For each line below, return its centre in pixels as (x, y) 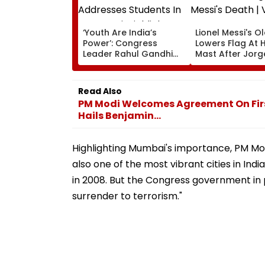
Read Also (100, 91)
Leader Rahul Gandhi (128, 54)
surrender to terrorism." (127, 196)
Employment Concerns (132, 85)
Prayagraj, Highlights (127, 75)
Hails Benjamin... (119, 115)
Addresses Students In (131, 64)
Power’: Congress (120, 43)
